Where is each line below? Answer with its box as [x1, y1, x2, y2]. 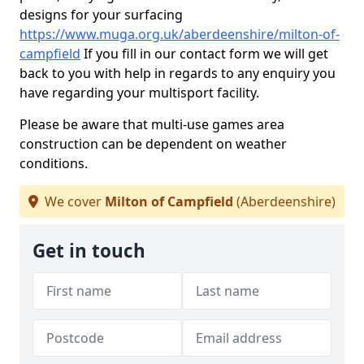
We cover [41, 193, 105, 210]
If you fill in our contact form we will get [80, 45, 328, 63]
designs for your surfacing [19, 6, 183, 24]
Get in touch [32, 238, 145, 263]
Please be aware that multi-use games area [19, 115, 284, 133]
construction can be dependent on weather [19, 135, 287, 153]
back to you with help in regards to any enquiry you [19, 64, 336, 82]
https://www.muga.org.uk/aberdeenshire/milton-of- [19, 25, 340, 43]
